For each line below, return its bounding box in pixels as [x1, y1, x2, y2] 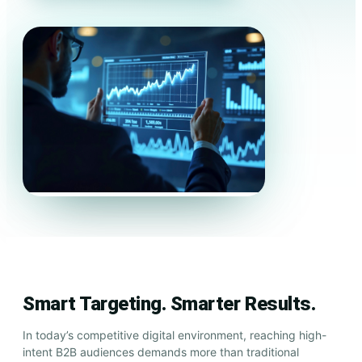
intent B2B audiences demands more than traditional [23, 345, 299, 360]
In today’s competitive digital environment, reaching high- [23, 328, 326, 343]
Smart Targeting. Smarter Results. [23, 293, 316, 316]
